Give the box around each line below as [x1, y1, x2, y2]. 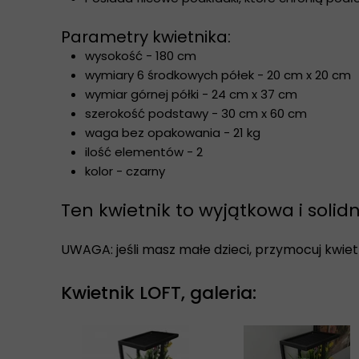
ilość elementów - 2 [85, 143, 203, 160]
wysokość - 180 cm [85, 47, 196, 64]
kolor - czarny [85, 163, 165, 179]
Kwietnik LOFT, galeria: [61, 280, 256, 305]
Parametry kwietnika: [61, 26, 231, 48]
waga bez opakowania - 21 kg [85, 124, 260, 141]
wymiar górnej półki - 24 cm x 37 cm [85, 86, 297, 103]
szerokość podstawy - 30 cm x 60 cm [85, 105, 307, 122]
